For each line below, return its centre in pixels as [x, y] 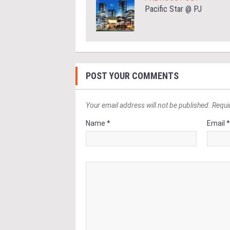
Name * [98, 123]
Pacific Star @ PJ [173, 9]
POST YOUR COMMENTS [132, 76]
